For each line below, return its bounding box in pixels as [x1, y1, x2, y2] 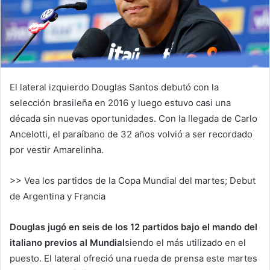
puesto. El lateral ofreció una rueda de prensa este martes [10, 252, 257, 264]
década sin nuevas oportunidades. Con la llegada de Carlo [10, 112, 257, 124]
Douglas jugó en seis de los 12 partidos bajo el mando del [10, 221, 257, 233]
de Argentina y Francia [10, 190, 105, 202]
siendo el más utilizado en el [125, 236, 246, 248]
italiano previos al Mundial [10, 236, 125, 248]
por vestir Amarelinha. [10, 143, 104, 155]
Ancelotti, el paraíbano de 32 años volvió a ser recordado [10, 128, 253, 140]
